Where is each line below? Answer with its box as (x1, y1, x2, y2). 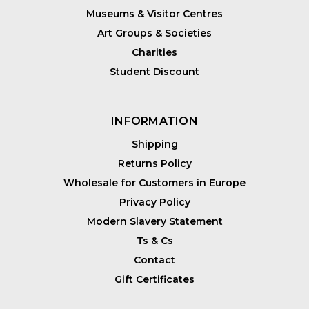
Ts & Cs (136, 235, 173, 248)
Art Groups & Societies (97, 27, 212, 40)
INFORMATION (111, 114, 198, 128)
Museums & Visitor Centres (86, 8, 223, 21)
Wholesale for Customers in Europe (63, 177, 246, 190)
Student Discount (110, 66, 199, 79)
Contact (134, 254, 175, 267)
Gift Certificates (114, 273, 195, 286)
